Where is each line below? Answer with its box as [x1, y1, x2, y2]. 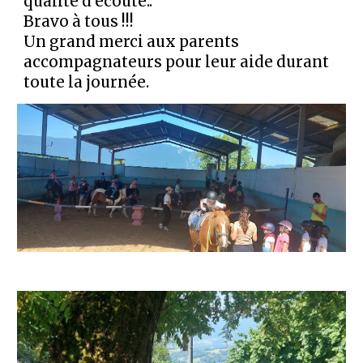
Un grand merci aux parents [23, 32, 240, 51]
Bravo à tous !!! [23, 12, 135, 31]
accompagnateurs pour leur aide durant [23, 53, 330, 71]
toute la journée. [23, 73, 153, 92]
